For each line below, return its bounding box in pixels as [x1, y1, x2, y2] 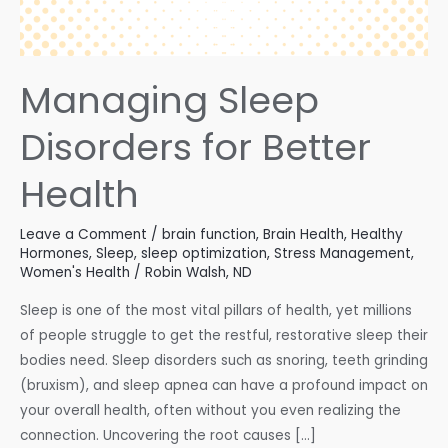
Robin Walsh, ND [145, 262, 252, 282]
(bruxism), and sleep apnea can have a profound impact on [20, 376, 428, 396]
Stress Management [274, 243, 411, 263]
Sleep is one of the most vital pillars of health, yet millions [20, 301, 412, 321]
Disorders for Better [20, 121, 371, 173]
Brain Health [263, 224, 344, 244]
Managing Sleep [20, 74, 319, 126]
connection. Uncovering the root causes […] [20, 426, 316, 446]
